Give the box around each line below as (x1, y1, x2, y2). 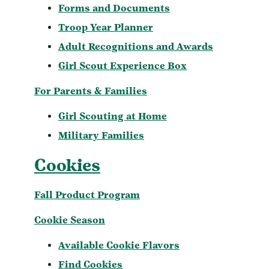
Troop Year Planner (58, 21, 153, 33)
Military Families (58, 129, 144, 141)
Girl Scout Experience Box (58, 59, 187, 71)
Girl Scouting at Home (58, 110, 167, 122)
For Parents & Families (34, 85, 147, 97)
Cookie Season (34, 214, 105, 226)
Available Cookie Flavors (58, 239, 180, 251)
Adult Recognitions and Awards (58, 40, 213, 52)
